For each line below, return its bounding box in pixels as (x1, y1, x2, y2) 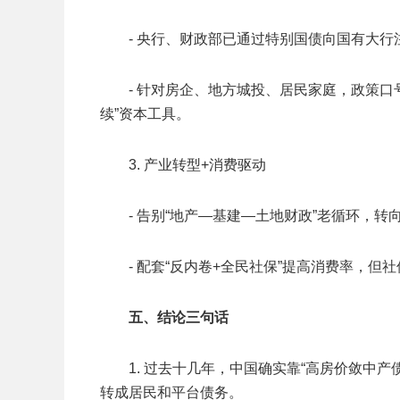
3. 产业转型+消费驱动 (129, 157, 266, 172)
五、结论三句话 (129, 310, 229, 325)
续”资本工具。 (100, 106, 190, 121)
